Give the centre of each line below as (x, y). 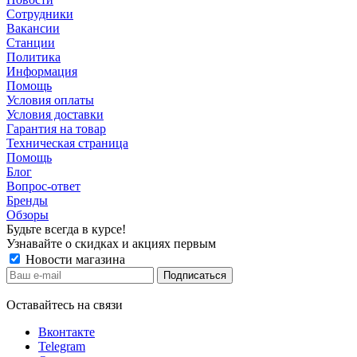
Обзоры (27, 214)
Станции (31, 42)
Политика (33, 57)
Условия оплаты (50, 100)
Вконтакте (67, 331)
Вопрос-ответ (43, 186)
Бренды (27, 200)
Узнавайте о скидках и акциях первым (111, 243)
